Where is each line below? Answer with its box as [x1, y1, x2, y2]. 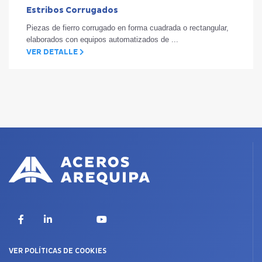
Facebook [23, 213, 67, 225]
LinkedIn [51, 213, 88, 225]
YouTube [106, 213, 144, 225]
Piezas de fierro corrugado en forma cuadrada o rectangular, [26, 23, 229, 32]
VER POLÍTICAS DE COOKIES [9, 246, 106, 256]
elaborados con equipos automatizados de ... [26, 35, 178, 44]
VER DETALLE [26, 48, 80, 57]
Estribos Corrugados [26, 5, 118, 15]
